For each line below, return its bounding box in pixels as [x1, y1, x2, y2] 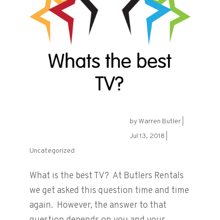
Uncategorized [29, 147, 75, 156]
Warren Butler [138, 117, 181, 126]
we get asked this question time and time [29, 185, 189, 197]
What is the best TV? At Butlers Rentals [29, 170, 184, 182]
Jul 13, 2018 [129, 132, 165, 141]
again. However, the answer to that [29, 200, 166, 212]
